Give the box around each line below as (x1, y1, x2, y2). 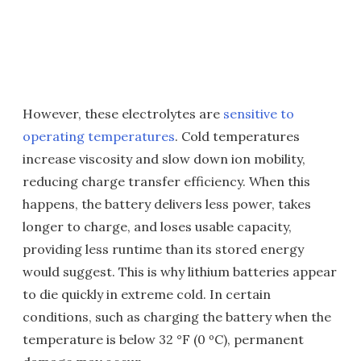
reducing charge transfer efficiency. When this (23, 173, 310, 189)
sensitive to (223, 106, 294, 122)
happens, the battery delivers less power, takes (23, 196, 311, 212)
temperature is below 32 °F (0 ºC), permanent (23, 331, 304, 347)
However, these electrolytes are (23, 106, 223, 122)
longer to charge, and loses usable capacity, (23, 218, 292, 234)
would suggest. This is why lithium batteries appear (23, 263, 337, 280)
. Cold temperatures (175, 128, 300, 144)
